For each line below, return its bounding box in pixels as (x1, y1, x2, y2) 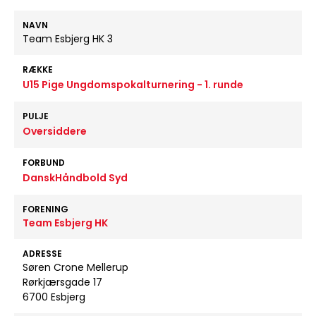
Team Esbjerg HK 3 (23, 32, 113, 46)
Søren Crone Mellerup (23, 260, 128, 274)
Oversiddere (23, 124, 87, 138)
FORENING (23, 203, 68, 215)
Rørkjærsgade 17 (23, 275, 102, 289)
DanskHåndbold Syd (23, 171, 128, 185)
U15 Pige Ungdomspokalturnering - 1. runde (23, 78, 243, 92)
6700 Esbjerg (23, 290, 85, 304)
